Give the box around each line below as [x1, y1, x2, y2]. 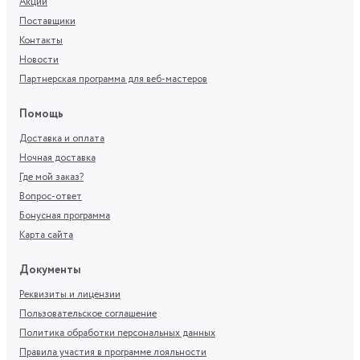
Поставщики [19, 17, 76, 27]
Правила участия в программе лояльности [19, 348, 207, 358]
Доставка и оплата [19, 134, 104, 144]
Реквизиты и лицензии [19, 290, 121, 300]
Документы [19, 264, 81, 276]
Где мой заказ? [19, 173, 84, 182]
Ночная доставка [19, 153, 96, 163]
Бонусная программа [19, 211, 110, 221]
